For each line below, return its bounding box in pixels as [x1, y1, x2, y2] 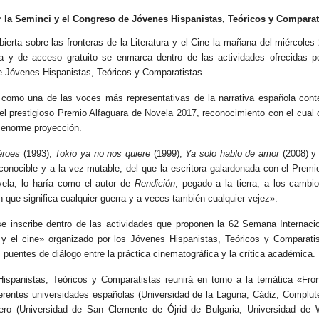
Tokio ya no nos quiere [55, 147, 150, 159]
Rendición [134, 177, 175, 189]
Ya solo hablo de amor [185, 147, 283, 159]
